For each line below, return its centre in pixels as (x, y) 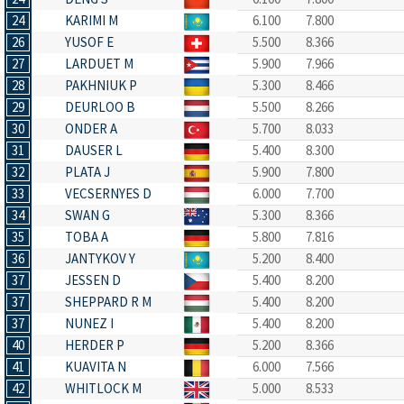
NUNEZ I (89, 323)
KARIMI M (92, 20)
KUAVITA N (96, 367)
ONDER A (91, 129)
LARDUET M (99, 64)
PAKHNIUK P (101, 85)
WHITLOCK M (103, 388)
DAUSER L (94, 150)
